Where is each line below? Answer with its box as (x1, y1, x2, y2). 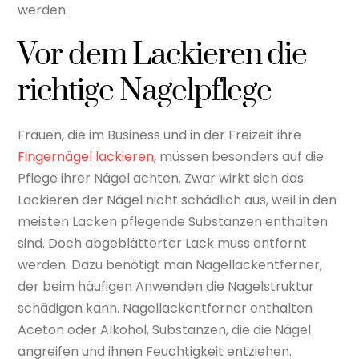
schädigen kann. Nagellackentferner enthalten (18, 298, 313, 317)
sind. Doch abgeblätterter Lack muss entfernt (18, 233, 308, 252)
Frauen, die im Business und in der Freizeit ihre (18, 125, 302, 144)
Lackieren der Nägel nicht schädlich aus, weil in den (18, 190, 337, 209)
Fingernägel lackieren (18, 147, 155, 166)
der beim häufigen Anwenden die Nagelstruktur (18, 276, 315, 296)
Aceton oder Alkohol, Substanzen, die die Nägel (18, 320, 312, 339)
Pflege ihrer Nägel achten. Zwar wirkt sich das (18, 168, 305, 188)
